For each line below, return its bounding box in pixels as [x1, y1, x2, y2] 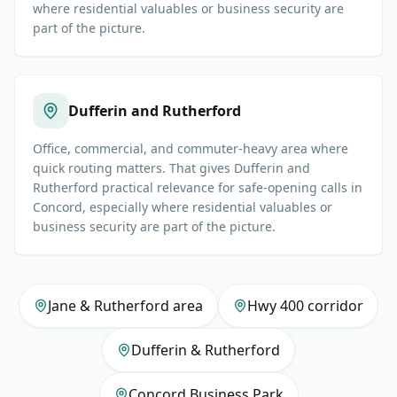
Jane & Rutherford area [48, 296, 203, 316]
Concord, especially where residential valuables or [33, 198, 332, 216]
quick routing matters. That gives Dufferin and [33, 160, 310, 177]
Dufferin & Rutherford [131, 340, 280, 361]
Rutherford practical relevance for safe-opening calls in [33, 179, 362, 197]
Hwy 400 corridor [247, 296, 363, 316]
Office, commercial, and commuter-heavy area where [33, 140, 348, 158]
